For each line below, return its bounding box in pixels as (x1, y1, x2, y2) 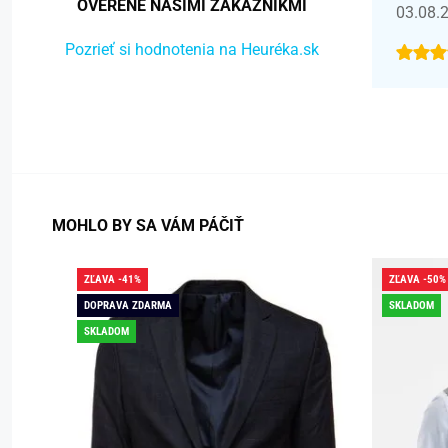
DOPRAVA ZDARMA (84, 298, 172, 312)
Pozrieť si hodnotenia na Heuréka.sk (65, 39, 319, 59)
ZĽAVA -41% (84, 272, 141, 286)
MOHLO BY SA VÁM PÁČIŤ (52, 215, 244, 235)
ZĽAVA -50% (389, 272, 446, 286)
